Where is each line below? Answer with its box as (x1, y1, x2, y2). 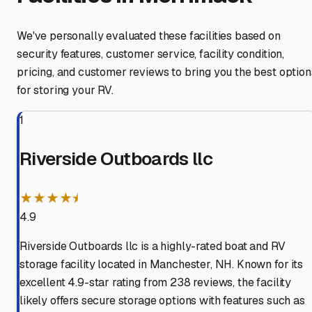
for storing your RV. (17, 83, 114, 98)
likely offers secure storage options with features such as (19, 293, 305, 309)
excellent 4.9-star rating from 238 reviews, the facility (19, 275, 292, 290)
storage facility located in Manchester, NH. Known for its (19, 257, 303, 272)
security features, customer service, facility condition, (17, 47, 285, 62)
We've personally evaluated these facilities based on (17, 29, 281, 44)
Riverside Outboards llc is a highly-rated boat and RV (19, 239, 286, 254)
